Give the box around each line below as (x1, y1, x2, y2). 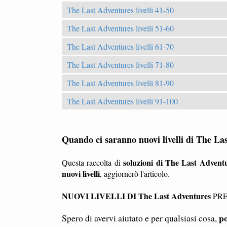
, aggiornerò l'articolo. (100, 168, 170, 179)
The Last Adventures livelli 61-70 (67, 41, 174, 52)
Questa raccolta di (62, 157, 124, 168)
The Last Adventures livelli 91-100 (67, 95, 178, 106)
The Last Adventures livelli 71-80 (67, 59, 174, 70)
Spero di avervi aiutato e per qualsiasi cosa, (62, 211, 219, 224)
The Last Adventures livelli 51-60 (67, 22, 174, 33)
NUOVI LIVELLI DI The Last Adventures (62, 190, 211, 202)
